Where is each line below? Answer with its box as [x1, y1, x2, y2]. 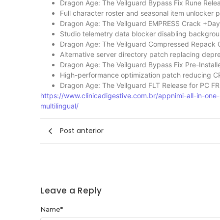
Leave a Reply [40, 184, 102, 196]
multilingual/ [40, 102, 79, 110]
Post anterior [60, 126, 104, 136]
